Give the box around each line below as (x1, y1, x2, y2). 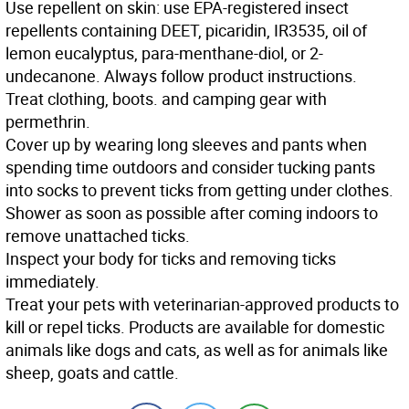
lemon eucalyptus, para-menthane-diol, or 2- (5, 42, 323, 65)
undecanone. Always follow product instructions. (5, 65, 357, 88)
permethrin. (5, 110, 90, 133)
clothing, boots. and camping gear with (44, 88, 327, 110)
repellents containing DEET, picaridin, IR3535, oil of (5, 19, 367, 42)
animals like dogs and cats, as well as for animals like (5, 339, 388, 362)
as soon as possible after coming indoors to (61, 202, 378, 225)
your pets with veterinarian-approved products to (44, 293, 399, 316)
